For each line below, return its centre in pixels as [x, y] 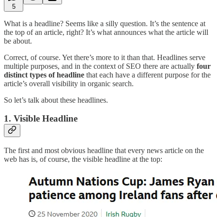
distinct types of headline [44, 75]
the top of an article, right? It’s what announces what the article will [106, 32]
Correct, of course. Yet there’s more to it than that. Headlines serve [105, 57]
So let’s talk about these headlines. [56, 100]
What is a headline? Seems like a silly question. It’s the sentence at [105, 23]
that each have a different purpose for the [147, 75]
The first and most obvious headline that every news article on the [104, 150]
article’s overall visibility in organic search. [69, 83]
